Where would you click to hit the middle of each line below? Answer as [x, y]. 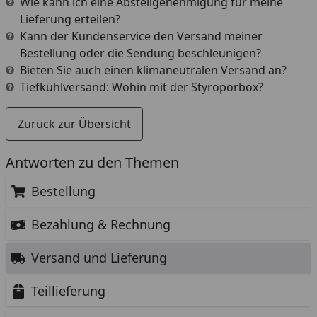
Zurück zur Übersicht [74, 124]
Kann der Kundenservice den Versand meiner [141, 36]
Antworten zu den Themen [92, 162]
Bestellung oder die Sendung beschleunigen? [140, 53]
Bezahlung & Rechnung [101, 224]
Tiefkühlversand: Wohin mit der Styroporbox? [142, 87]
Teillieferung [68, 291]
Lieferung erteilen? [70, 19]
